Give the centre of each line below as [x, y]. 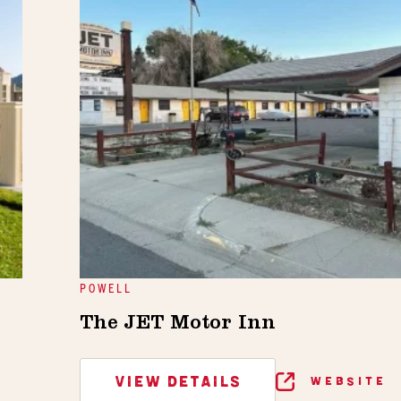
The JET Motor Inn [178, 325]
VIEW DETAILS [178, 383]
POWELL [106, 288]
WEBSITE [346, 381]
